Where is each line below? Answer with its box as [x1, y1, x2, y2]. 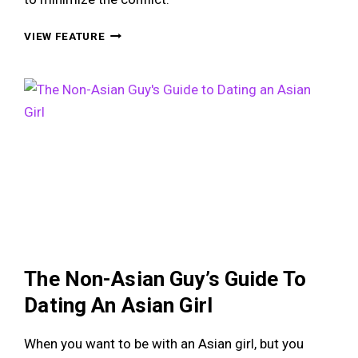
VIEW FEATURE [24, 29, 105, 42]
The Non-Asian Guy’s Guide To [24, 266, 306, 291]
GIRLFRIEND [105, 43, 173, 57]
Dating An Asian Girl [24, 292, 213, 317]
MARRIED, [105, 113, 160, 127]
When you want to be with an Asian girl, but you [24, 335, 304, 352]
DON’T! [105, 166, 145, 180]
